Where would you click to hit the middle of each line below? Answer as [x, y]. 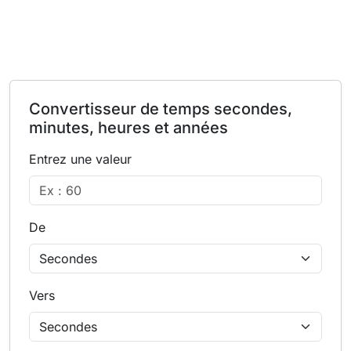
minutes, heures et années [128, 128]
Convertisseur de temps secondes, [161, 109]
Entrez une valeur [80, 159]
